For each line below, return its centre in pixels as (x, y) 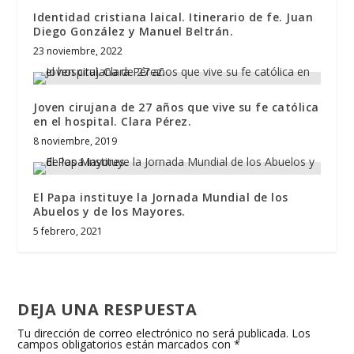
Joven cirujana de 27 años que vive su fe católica (176, 107)
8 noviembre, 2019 (75, 141)
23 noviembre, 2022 (78, 51)
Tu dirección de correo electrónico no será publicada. (153, 333)
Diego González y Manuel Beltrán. (134, 32)
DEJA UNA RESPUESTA (107, 310)
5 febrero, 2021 (68, 232)
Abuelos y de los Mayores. (109, 212)
